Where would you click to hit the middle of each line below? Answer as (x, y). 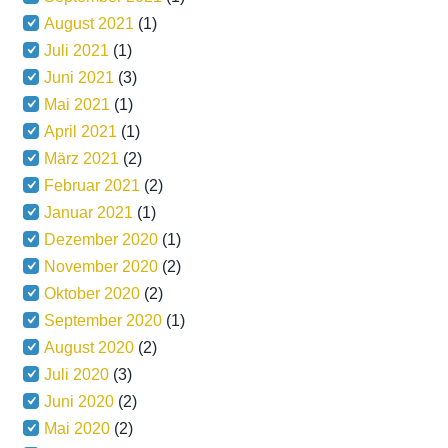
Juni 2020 (79, 401)
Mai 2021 (77, 104)
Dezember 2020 (101, 239)
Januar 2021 (89, 212)
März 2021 (82, 158)
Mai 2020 (77, 428)
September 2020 (103, 320)
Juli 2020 (77, 374)
